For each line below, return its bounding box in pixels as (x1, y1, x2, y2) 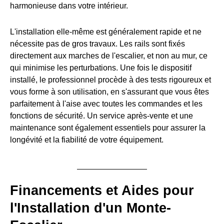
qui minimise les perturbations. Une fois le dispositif (10, 63, 191, 72)
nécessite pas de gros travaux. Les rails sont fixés (10, 39, 185, 48)
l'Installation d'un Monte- (10, 200, 171, 216)
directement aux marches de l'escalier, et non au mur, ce (10, 51, 207, 60)
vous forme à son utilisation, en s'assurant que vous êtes (10, 87, 209, 96)
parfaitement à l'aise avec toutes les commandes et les (10, 99, 202, 108)
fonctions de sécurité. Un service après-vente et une (10, 111, 193, 120)
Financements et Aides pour (10, 183, 194, 198)
